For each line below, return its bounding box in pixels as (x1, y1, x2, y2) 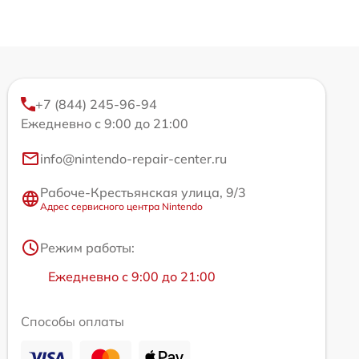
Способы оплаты (21, 313, 124, 330)
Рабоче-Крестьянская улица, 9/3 (40, 184, 246, 201)
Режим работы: (40, 240, 135, 256)
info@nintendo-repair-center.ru (40, 151, 227, 167)
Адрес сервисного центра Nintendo (40, 200, 203, 213)
